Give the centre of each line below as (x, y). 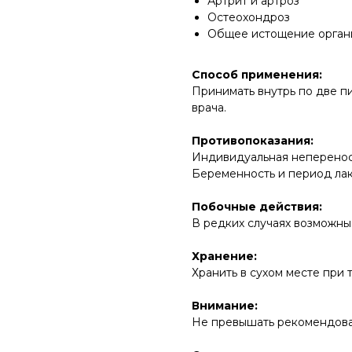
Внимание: (225, 306)
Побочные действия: (257, 207)
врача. (209, 108)
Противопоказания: (253, 141)
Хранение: (224, 256)
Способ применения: (257, 75)
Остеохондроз (249, 17)
